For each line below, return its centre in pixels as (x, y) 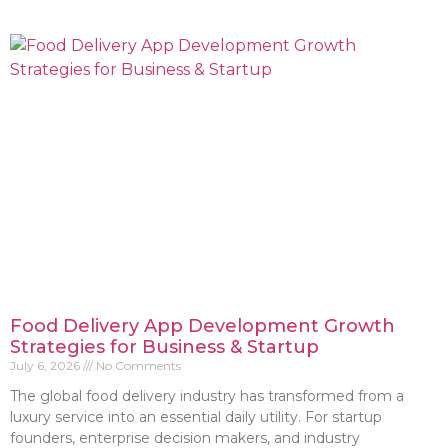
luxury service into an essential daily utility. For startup (196, 416)
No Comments (137, 365)
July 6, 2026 (46, 365)
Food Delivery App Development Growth (202, 325)
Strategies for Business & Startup (164, 346)
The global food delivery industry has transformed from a (207, 395)
